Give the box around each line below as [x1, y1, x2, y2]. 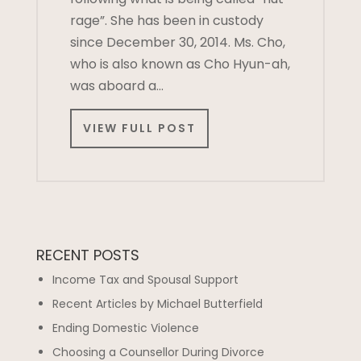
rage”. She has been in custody [69, 11, 263, 30]
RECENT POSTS [35, 245, 139, 266]
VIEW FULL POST [82, 120, 196, 137]
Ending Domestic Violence [52, 320, 199, 337]
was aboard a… [69, 77, 164, 95]
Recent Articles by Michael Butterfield [52, 296, 263, 313]
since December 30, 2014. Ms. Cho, [69, 33, 285, 52]
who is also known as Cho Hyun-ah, [69, 55, 290, 73]
